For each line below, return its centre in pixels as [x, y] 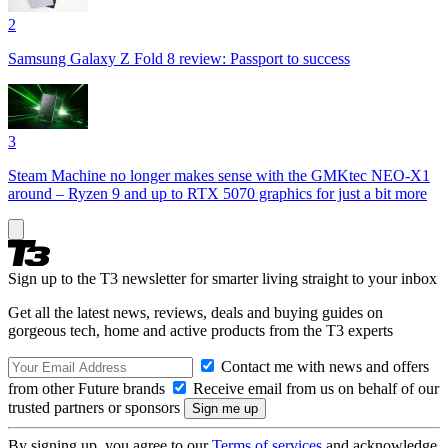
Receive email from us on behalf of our [314, 388]
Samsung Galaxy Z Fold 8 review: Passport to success [179, 58]
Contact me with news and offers [323, 366]
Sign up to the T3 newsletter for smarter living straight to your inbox [222, 278]
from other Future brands [88, 388]
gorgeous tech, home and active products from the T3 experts [200, 330]
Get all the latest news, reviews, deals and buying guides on [195, 312]
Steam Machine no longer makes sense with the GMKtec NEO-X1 [219, 175]
